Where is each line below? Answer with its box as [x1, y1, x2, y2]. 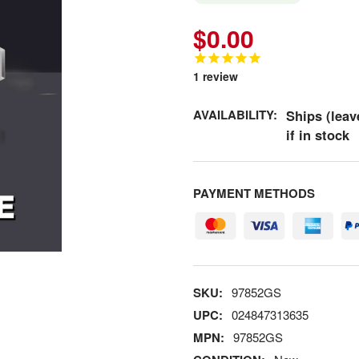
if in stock [285, 124, 349, 144]
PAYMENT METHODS [192, 184, 315, 203]
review [199, 67, 238, 84]
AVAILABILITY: [192, 105, 277, 123]
